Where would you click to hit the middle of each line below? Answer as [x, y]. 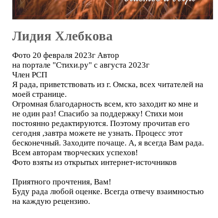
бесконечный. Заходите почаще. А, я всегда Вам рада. [108, 143]
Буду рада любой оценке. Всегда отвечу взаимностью [108, 191]
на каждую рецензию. [51, 201]
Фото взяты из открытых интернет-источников [94, 162]
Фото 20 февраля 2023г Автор [66, 55]
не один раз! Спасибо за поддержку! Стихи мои [98, 113]
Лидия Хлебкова [63, 36]
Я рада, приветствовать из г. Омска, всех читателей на [108, 84]
